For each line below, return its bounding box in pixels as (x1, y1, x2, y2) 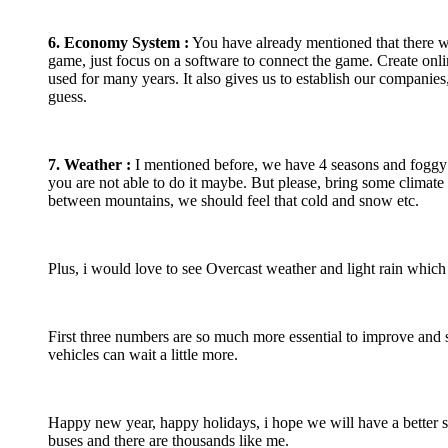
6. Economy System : (48, 33, 189, 51)
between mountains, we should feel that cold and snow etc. (48, 191, 419, 209)
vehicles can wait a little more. (48, 345, 238, 363)
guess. (48, 87, 87, 105)
